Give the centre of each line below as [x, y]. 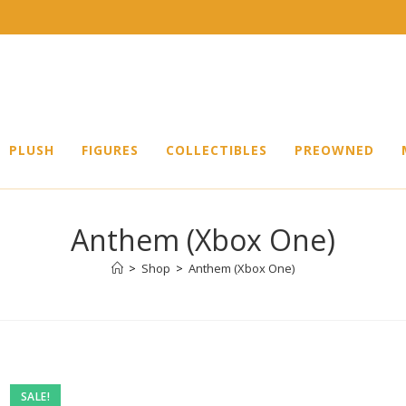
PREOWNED [334, 150]
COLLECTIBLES [217, 150]
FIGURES [110, 150]
